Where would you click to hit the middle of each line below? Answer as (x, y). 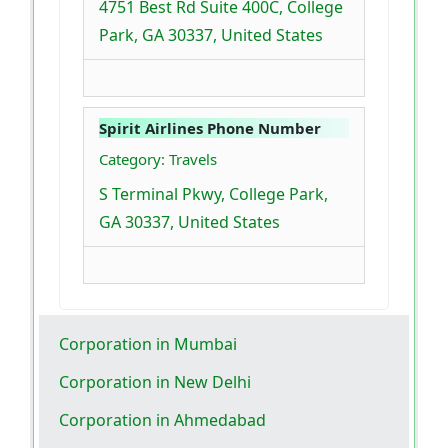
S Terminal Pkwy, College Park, (213, 193)
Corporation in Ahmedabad (162, 419)
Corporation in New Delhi (155, 381)
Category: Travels (158, 158)
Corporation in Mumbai (148, 343)
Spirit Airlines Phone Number (210, 127)
